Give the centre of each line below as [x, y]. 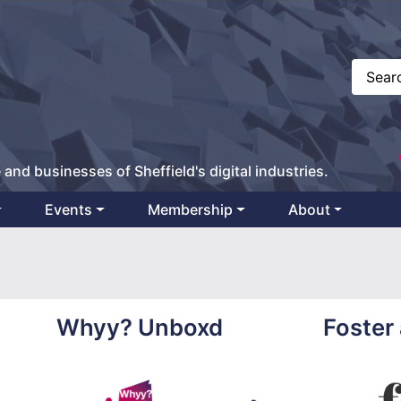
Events [69, 210]
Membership [191, 210]
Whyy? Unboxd [139, 328]
